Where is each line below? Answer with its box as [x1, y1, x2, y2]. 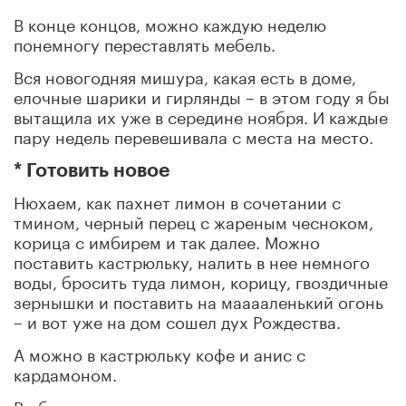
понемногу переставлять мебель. [14, 29, 275, 55]
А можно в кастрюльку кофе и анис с [14, 339, 305, 365]
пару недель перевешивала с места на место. [14, 121, 373, 148]
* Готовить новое [14, 160, 169, 180]
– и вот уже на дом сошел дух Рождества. [14, 306, 341, 333]
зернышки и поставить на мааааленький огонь [14, 286, 383, 313]
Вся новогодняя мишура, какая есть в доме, [14, 62, 356, 88]
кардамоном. [14, 359, 117, 385]
